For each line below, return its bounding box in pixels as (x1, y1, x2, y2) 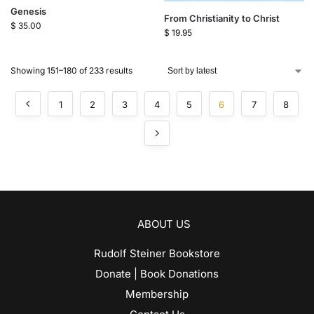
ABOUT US (137, 217, 191, 231)
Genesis (11, 5, 46, 17)
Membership (125, 287, 189, 301)
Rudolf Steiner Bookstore (94, 247, 220, 261)
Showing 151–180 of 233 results (11, 65, 132, 76)
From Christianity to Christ (164, 13, 280, 25)
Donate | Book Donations (95, 267, 219, 281)
